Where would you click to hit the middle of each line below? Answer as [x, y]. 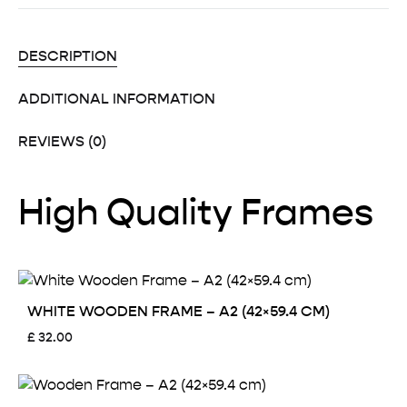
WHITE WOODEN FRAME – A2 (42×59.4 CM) [179, 311]
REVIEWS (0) [62, 142]
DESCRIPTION [68, 56]
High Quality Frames [196, 211]
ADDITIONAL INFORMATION [117, 99]
